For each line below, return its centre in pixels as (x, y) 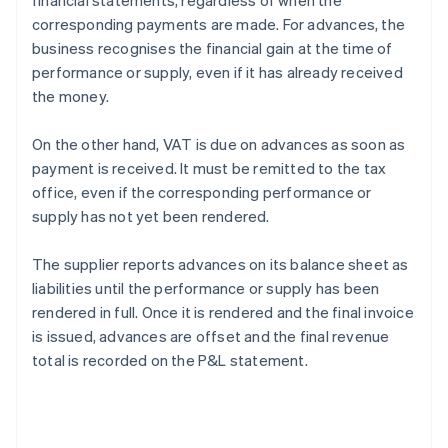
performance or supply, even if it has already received (217, 72)
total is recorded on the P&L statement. (170, 360)
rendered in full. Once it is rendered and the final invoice (223, 312)
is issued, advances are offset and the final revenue (211, 336)
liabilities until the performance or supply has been (206, 288)
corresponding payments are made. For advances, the (219, 24)
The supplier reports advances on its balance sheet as (220, 264)
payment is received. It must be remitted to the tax (209, 168)
